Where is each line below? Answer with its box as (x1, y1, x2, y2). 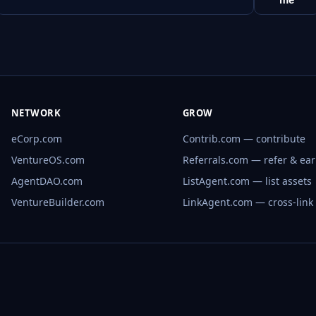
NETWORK (11, 107, 61, 120)
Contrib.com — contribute (182, 132, 305, 146)
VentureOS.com (11, 153, 85, 167)
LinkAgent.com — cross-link (182, 195, 313, 209)
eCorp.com (11, 132, 62, 146)
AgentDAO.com (11, 174, 83, 188)
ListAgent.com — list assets (182, 174, 312, 188)
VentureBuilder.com (11, 195, 104, 209)
